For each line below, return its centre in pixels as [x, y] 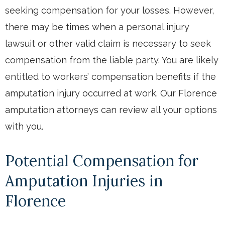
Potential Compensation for [102, 160]
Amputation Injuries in [84, 181]
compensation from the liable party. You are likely [112, 60]
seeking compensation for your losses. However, [109, 10]
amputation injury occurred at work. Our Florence [111, 93]
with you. [24, 126]
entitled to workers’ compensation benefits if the [110, 76]
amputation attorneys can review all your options [111, 109]
